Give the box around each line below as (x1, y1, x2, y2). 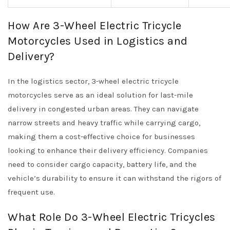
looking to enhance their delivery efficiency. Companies (8, 146, 208, 155)
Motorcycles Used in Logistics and (8, 34, 188, 48)
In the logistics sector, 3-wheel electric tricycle (8, 76, 179, 86)
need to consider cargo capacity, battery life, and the (8, 160, 197, 169)
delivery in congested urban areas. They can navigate (8, 104, 199, 113)
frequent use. (8, 187, 55, 197)
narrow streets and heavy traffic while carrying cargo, (8, 118, 200, 127)
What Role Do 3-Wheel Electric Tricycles (8, 210, 216, 224)
